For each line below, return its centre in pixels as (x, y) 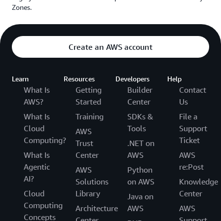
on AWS (141, 182)
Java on (140, 197)
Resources (79, 79)
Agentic (37, 167)
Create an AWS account (110, 47)
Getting (89, 90)
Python (140, 170)
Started (88, 102)
